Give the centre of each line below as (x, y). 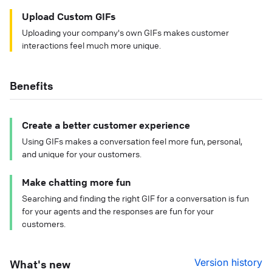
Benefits (32, 86)
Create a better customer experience (106, 125)
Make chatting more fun (76, 182)
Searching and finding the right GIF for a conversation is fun (135, 198)
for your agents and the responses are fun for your (118, 211)
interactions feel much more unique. (91, 45)
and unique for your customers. (82, 154)
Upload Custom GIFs (69, 17)
